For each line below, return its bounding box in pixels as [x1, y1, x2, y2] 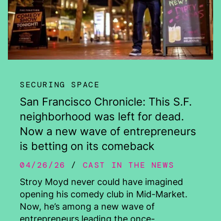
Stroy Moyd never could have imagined [20, 177, 183, 187]
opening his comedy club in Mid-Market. [20, 189, 187, 200]
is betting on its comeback [20, 140, 154, 153]
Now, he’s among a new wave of [20, 201, 155, 212]
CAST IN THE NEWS [82, 160, 175, 171]
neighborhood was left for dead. [20, 110, 184, 123]
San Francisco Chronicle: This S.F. [20, 95, 192, 109]
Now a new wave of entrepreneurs [20, 125, 196, 138]
